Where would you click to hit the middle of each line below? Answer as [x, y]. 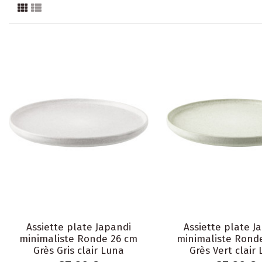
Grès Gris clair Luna [78, 251]
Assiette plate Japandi [78, 227]
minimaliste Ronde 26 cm [79, 239]
